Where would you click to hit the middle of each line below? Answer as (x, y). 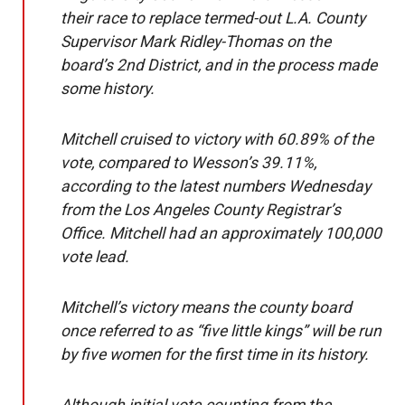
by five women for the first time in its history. (215, 354)
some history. (108, 89)
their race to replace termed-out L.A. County (213, 18)
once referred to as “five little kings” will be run (221, 331)
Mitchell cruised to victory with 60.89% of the (217, 139)
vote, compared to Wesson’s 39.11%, (188, 163)
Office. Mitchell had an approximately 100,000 (221, 233)
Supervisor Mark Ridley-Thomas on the (196, 42)
